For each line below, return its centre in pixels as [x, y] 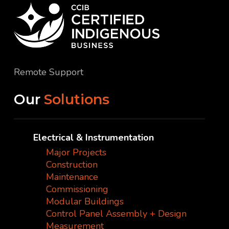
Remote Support [48, 72]
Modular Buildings [85, 202]
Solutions [76, 99]
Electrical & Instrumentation [94, 138]
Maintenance [72, 177]
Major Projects [76, 153]
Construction [72, 165]
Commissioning [77, 189]
